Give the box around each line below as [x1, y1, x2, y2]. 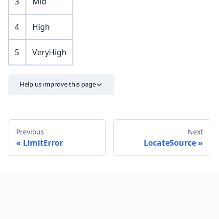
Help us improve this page [20, 80, 96, 89]
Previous [16, 127, 44, 136]
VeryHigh [32, 47, 66, 58]
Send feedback [149, 171, 194, 179]
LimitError [23, 137, 63, 148]
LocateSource [144, 137, 196, 148]
